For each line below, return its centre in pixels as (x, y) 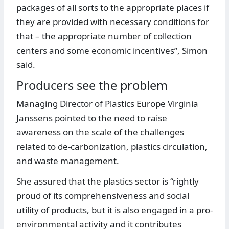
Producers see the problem (92, 86)
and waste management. (68, 161)
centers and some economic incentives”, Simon (112, 51)
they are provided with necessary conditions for (113, 22)
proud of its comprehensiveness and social (103, 196)
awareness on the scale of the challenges (100, 132)
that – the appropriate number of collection (104, 36)
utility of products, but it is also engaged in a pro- (114, 210)
